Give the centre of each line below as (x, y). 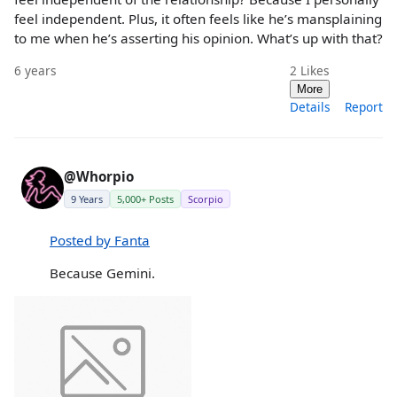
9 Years (87, 198)
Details (310, 106)
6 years (35, 70)
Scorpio (206, 198)
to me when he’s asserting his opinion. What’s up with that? (198, 39)
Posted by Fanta (100, 240)
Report (364, 106)
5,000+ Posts (145, 198)
